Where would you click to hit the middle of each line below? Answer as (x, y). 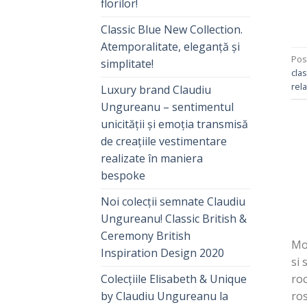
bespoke (123, 176)
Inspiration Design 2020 (162, 253)
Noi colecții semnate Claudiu (173, 202)
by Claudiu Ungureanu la (164, 296)
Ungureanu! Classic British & (174, 219)
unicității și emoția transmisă (174, 124)
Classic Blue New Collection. (172, 30)
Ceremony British (146, 236)
